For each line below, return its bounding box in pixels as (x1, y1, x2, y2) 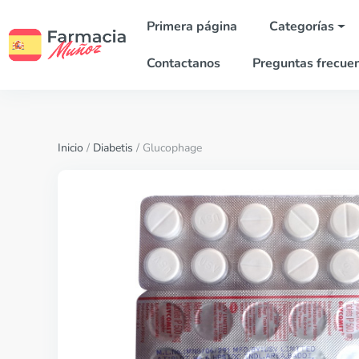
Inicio (58, 140, 83, 155)
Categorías (269, 18, 335, 35)
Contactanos (147, 54, 221, 72)
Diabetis (93, 140, 133, 155)
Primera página (147, 18, 238, 35)
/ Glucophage (133, 140, 202, 155)
